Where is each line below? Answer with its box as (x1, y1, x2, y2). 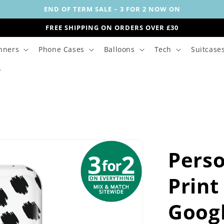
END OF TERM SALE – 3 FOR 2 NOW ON (43, 4, 180, 13)
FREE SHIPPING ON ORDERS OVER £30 (45, 23, 178, 32)
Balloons (103, 44, 135, 54)
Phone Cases (38, 44, 84, 54)
